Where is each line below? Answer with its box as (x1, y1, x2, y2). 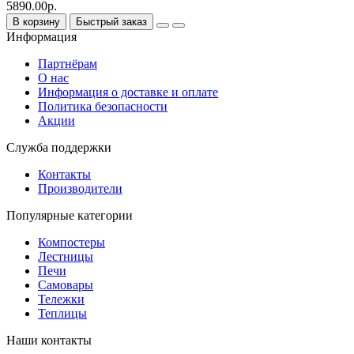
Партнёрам (38, 57, 97, 71)
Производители (38, 182, 122, 196)
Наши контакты (6, 333, 92, 348)
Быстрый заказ (76, 16, 147, 28)
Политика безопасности (38, 100, 168, 114)
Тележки (38, 292, 85, 307)
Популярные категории (6, 209, 133, 223)
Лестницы (38, 250, 93, 264)
